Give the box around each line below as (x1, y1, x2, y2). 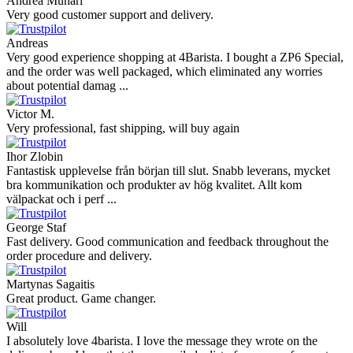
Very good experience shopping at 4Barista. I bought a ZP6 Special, (6, 50, 344, 64)
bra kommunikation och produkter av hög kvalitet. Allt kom (6, 177, 302, 191)
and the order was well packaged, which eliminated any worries (6, 64, 322, 78)
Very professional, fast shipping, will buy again (6, 121, 240, 135)
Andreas (6, 35, 48, 50)
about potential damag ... (6, 78, 128, 92)
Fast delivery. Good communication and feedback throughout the (6, 234, 329, 248)
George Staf (6, 220, 66, 234)
